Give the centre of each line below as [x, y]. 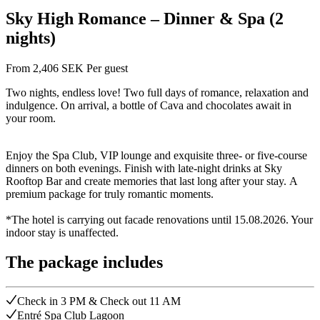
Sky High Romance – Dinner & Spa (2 [145, 18]
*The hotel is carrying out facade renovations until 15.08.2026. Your [159, 219]
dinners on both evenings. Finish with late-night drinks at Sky [144, 168]
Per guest [107, 68]
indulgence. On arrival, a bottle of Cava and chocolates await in [149, 105]
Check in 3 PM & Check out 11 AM [99, 301]
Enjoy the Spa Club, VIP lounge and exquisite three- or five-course [156, 155]
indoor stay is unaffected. [62, 232]
